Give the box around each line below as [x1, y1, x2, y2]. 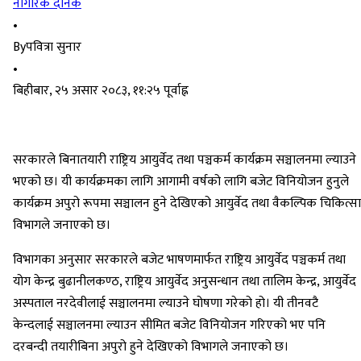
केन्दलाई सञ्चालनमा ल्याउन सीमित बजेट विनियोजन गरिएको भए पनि [13, 314, 326, 337]
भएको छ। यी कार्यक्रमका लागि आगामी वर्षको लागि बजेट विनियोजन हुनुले [13, 171, 349, 193]
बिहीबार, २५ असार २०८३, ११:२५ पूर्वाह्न [13, 80, 189, 102]
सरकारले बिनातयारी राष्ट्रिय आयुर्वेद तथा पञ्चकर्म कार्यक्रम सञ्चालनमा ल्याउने [13, 149, 356, 172]
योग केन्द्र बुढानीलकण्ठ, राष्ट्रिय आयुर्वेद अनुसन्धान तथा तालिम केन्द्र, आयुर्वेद [13, 271, 356, 293]
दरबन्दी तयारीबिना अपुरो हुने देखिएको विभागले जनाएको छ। [13, 336, 288, 359]
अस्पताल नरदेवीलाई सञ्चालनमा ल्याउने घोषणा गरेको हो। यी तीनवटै [13, 293, 318, 315]
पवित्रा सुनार [26, 36, 81, 59]
